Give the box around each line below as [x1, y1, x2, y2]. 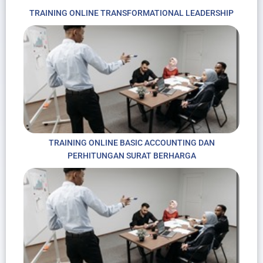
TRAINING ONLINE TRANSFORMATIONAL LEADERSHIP [29, 8, 234, 18]
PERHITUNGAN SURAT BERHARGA [67, 150, 196, 160]
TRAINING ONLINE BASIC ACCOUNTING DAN [48, 137, 215, 147]
